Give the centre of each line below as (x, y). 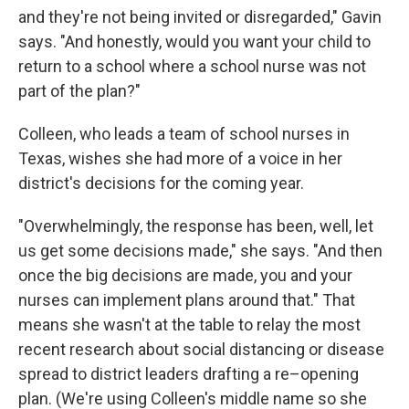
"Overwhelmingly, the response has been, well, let (196, 226)
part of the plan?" (79, 91)
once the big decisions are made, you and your (185, 275)
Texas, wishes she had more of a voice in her (180, 158)
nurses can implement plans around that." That (187, 300)
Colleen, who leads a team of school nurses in (184, 134)
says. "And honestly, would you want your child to (194, 42)
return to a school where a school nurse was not (192, 66)
